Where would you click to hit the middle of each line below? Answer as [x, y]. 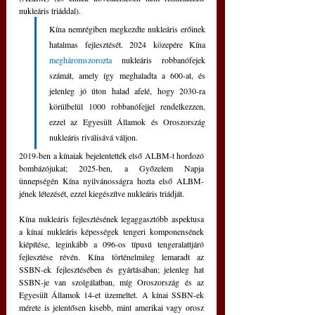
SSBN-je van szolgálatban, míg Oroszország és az [111, 282]
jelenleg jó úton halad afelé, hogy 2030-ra [127, 90]
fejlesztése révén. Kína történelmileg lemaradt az [111, 256]
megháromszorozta [85, 59]
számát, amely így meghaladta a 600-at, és [127, 75]
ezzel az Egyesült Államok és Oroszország [127, 121]
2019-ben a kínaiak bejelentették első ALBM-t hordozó [111, 155]
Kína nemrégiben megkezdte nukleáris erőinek [127, 28]
